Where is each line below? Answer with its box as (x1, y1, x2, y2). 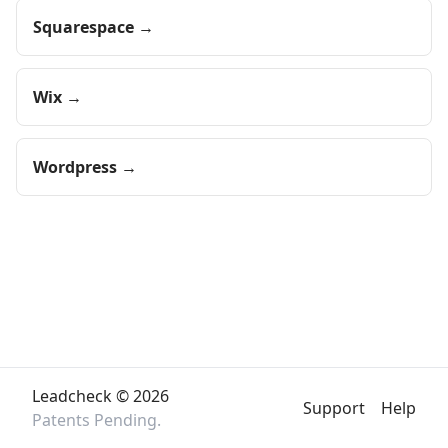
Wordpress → (33, 156, 137, 178)
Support (303, 397, 365, 419)
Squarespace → (33, 16, 154, 38)
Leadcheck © (32, 385, 133, 407)
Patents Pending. (32, 409, 161, 431)
